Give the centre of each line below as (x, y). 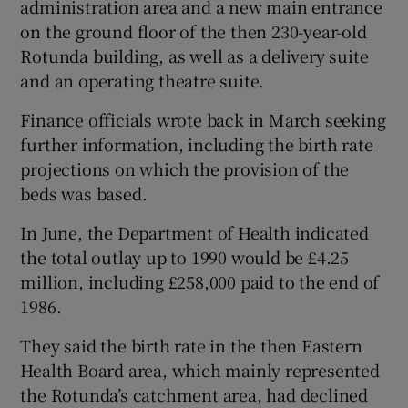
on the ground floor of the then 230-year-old (194, 31)
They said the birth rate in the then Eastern (191, 346)
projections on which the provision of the (185, 169)
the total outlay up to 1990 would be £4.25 (185, 257)
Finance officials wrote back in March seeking (203, 120)
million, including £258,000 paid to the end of (200, 282)
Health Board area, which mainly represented (200, 370)
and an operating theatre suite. (143, 81)
